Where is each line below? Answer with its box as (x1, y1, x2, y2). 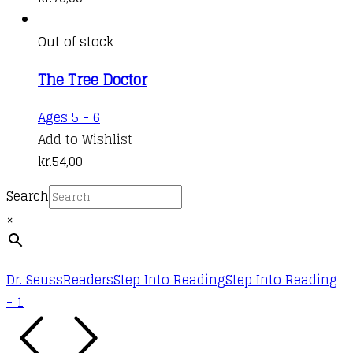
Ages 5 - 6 (38, 106, 100, 128)
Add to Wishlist (38, 128, 132, 150)
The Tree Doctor (38, 66, 147, 92)
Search (6, 184, 49, 207)
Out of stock (38, 30, 113, 53)
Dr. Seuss (6, 268, 63, 291)
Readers (63, 268, 113, 291)
